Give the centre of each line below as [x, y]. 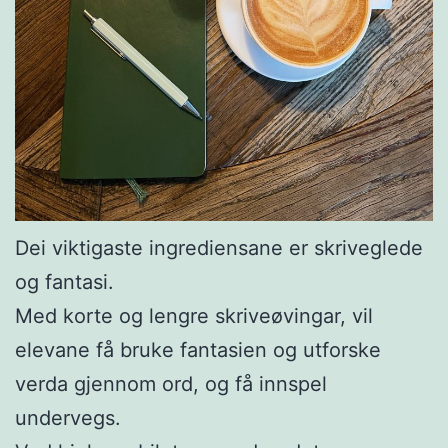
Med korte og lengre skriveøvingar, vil [194, 315]
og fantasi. [64, 281]
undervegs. [68, 417]
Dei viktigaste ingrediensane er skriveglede [219, 247]
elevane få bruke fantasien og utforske [198, 349]
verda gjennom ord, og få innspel [171, 383]
